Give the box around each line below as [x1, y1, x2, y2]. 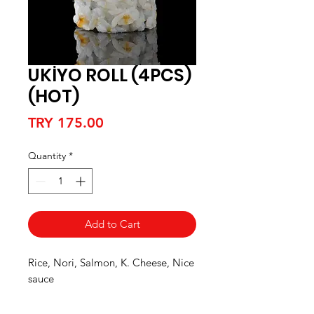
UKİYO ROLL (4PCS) [28, 63, 191, 88]
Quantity [28, 149, 66, 162]
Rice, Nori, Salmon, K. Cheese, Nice [28, 256, 194, 269]
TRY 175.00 [28, 114, 104, 131]
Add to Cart [84, 217, 140, 231]
